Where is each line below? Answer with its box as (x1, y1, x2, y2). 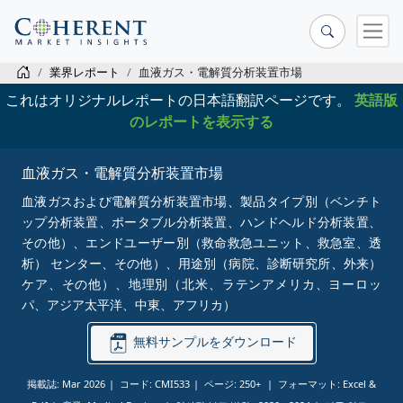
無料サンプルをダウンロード (129, 332, 297, 350)
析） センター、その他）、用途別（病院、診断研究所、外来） (22, 254, 381, 272)
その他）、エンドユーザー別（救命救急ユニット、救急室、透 (22, 233, 381, 251)
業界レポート (49, 64, 120, 80)
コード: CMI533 (120, 376, 190, 390)
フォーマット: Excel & (278, 376, 376, 390)
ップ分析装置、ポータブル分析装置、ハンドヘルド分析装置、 (22, 212, 381, 230)
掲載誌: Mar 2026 (27, 376, 105, 390)
